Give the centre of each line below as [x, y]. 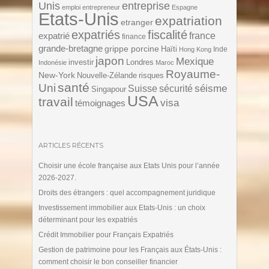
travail [56, 101]
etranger [137, 22]
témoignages [100, 103]
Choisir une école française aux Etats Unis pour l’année [129, 165]
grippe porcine [131, 48]
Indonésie [52, 62]
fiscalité [167, 35]
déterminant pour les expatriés [88, 219]
